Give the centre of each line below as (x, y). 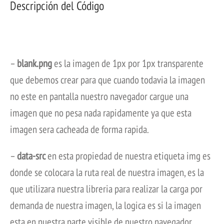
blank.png (34, 63)
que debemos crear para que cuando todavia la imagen (107, 80)
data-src (31, 156)
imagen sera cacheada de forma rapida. (79, 129)
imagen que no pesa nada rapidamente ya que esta (101, 113)
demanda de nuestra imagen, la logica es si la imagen (105, 205)
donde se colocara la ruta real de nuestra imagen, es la (107, 172)
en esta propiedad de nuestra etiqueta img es (128, 156)
